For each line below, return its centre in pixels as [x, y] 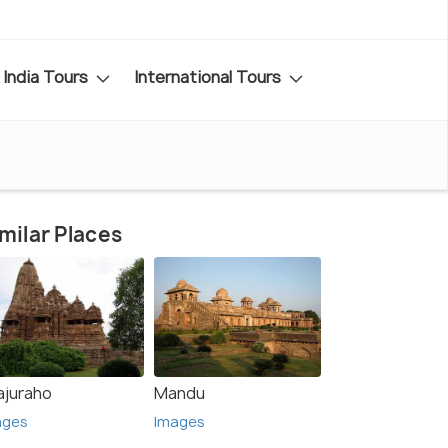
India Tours [47, 76]
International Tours [209, 76]
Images [179, 422]
